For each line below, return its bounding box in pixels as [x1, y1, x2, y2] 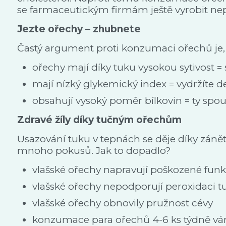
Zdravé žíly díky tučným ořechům [17, 114, 182, 126]
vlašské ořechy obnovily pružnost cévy [32, 197, 213, 209]
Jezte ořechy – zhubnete [17, 23, 141, 35]
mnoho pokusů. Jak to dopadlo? [17, 145, 171, 156]
